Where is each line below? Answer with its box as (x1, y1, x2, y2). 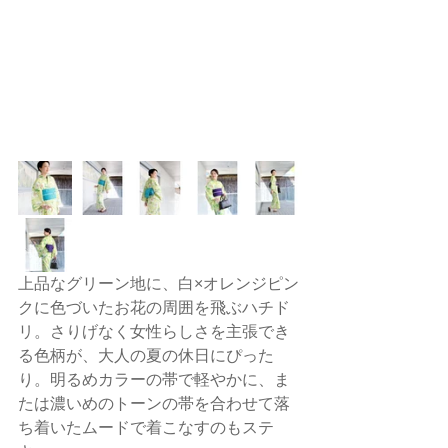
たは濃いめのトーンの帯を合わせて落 (18, 395, 290, 413)
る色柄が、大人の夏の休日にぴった (18, 347, 274, 365)
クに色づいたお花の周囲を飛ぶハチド (18, 299, 290, 317)
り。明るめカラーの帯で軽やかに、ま (18, 371, 290, 389)
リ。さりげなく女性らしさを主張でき (18, 323, 290, 341)
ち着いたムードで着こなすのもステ (18, 419, 274, 437)
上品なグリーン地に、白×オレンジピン (18, 275, 299, 293)
